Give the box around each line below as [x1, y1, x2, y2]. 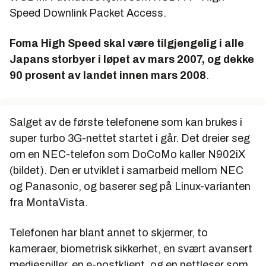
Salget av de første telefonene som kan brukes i [9, 116, 242, 128]
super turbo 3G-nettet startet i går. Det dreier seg [9, 132, 250, 144]
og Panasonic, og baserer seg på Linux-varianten [9, 180, 251, 192]
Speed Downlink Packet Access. [9, 7, 166, 19]
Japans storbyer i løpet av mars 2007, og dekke [9, 53, 254, 65]
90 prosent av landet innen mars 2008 [9, 69, 206, 81]
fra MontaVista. [9, 197, 88, 208]
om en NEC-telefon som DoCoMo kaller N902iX [9, 148, 245, 160]
